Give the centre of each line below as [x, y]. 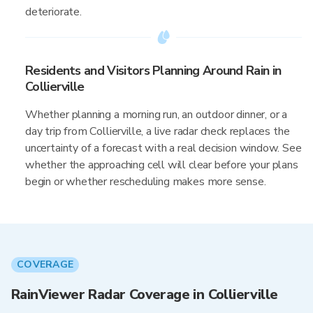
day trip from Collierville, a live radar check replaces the [158, 131]
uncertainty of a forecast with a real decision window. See [163, 148]
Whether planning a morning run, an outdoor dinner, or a [156, 115]
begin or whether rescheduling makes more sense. [146, 182]
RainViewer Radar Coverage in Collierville [145, 294]
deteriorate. [53, 12]
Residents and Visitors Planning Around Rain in [153, 71]
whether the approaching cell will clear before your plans [162, 165]
